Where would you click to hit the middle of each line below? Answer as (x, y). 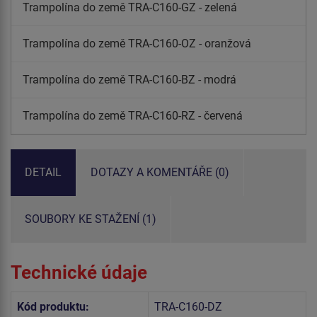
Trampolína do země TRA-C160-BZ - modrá (129, 79)
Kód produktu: (53, 306)
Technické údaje (79, 272)
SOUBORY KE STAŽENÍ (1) (91, 219)
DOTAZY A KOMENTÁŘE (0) (160, 172)
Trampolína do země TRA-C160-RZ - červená (133, 115)
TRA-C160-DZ (188, 306)
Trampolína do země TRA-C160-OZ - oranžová (137, 43)
